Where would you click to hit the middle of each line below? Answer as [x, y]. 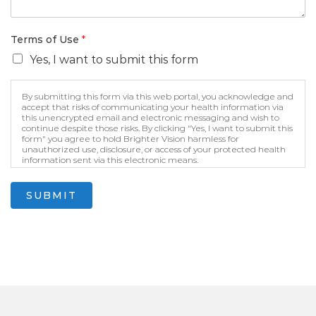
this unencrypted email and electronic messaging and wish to [151, 117]
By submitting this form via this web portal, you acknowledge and [158, 96]
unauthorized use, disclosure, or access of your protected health [154, 149]
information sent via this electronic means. [110, 159]
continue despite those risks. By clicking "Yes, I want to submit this [157, 128]
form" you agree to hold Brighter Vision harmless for [130, 138]
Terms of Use [46, 39]
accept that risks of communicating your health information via [153, 107]
